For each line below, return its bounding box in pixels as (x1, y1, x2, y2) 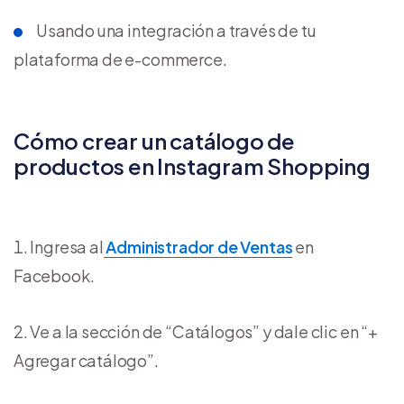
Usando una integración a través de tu (36, 19, 317, 41)
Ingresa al (30, 235, 104, 257)
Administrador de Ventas (103, 235, 293, 257)
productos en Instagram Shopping (14, 151, 371, 179)
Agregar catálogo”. (14, 349, 159, 371)
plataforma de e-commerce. (14, 48, 227, 69)
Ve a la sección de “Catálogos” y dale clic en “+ (30, 320, 378, 342)
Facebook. (14, 264, 95, 286)
